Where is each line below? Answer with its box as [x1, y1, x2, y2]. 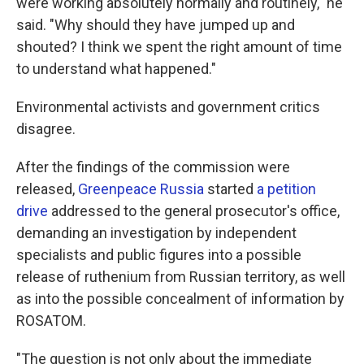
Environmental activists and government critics [16, 98, 320, 115]
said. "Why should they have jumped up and [16, 16, 295, 33]
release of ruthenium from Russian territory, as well [16, 268, 345, 285]
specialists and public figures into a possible [16, 246, 301, 263]
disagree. [16, 120, 76, 137]
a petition [257, 180, 316, 197]
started [204, 180, 257, 197]
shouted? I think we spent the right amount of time [16, 38, 342, 55]
